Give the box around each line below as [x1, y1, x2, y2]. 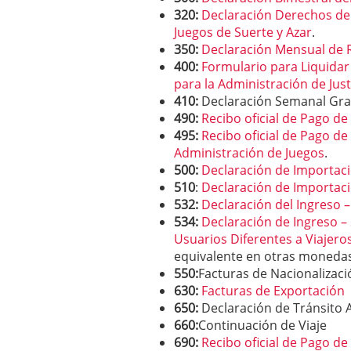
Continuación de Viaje [198, 317, 327, 334]
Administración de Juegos [174, 144, 324, 161]
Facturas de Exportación [201, 282, 345, 299]
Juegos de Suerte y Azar [174, 24, 312, 41]
